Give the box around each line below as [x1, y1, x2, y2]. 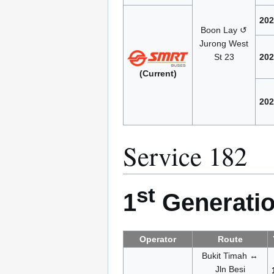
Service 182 [123, 138, 247, 173]
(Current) [139, 68, 177, 78]
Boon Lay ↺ [201, 24, 247, 35]
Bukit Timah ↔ [202, 250, 258, 261]
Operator [139, 234, 176, 244]
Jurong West [199, 38, 248, 48]
